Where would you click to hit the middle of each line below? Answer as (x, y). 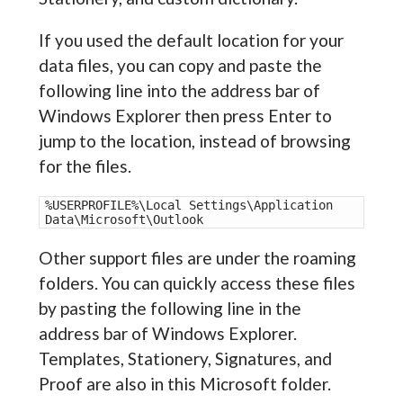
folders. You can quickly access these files (197, 283)
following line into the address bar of (179, 90)
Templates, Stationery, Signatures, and (185, 359)
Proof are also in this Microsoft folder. (184, 384)
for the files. (85, 166)
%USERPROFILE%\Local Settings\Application (188, 206)
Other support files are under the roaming (197, 258)
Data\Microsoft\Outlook (124, 220)
